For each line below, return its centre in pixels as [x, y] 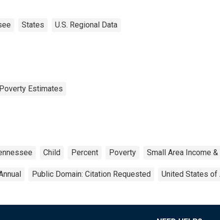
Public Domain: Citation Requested [91, 174]
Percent [85, 152]
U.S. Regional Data [86, 25]
